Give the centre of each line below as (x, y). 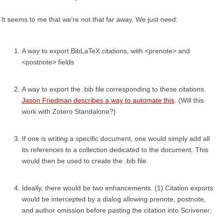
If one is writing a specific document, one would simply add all (116, 139)
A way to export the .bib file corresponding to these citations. (114, 89)
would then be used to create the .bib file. (85, 161)
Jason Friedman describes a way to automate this (98, 100)
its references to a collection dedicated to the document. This (115, 150)
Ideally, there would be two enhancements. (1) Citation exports (117, 188)
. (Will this (189, 100)
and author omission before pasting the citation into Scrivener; (117, 210)
